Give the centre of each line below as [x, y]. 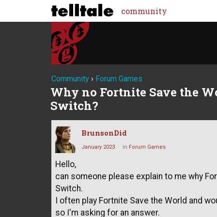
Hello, [66, 164]
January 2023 [98, 147]
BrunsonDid [104, 133]
